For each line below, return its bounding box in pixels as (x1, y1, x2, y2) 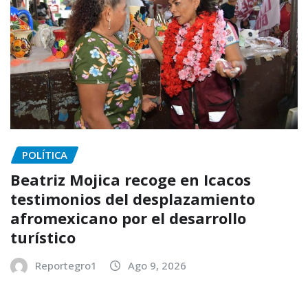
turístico (10, 227, 76, 248)
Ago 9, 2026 (128, 258, 186, 273)
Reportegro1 (35, 258, 97, 273)
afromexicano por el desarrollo (10, 208, 246, 229)
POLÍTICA (22, 147, 67, 162)
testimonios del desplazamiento (10, 188, 255, 210)
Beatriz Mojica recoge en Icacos (10, 169, 251, 190)
